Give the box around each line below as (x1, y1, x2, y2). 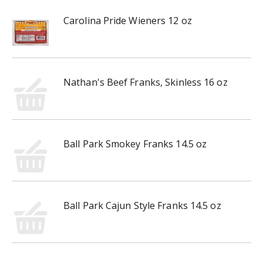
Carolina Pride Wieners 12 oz (63, 14, 192, 27)
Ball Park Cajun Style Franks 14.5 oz (63, 199, 221, 212)
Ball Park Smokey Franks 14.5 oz (63, 137, 207, 150)
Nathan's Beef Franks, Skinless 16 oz (63, 76, 228, 89)
